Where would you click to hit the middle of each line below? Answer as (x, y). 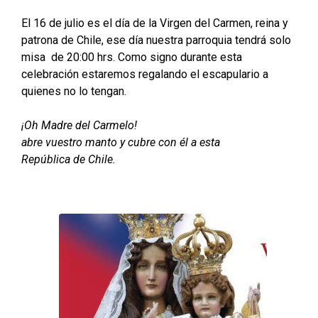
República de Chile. (68, 159)
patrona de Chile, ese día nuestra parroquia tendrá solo (156, 40)
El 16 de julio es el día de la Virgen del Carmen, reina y (155, 23)
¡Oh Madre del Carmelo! (79, 125)
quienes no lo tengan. (74, 91)
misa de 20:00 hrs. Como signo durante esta (132, 57)
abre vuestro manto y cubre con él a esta (121, 142)
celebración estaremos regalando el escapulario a (145, 74)
